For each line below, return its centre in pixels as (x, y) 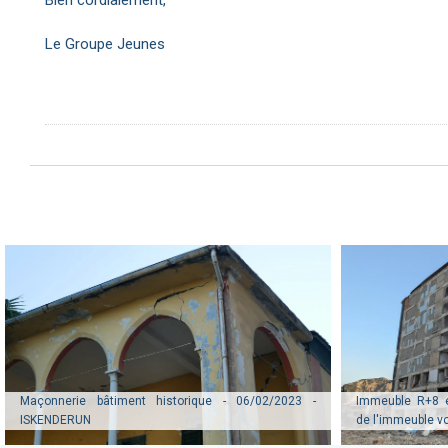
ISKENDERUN (55, 419)
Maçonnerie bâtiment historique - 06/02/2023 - (168, 400)
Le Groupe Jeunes (105, 43)
